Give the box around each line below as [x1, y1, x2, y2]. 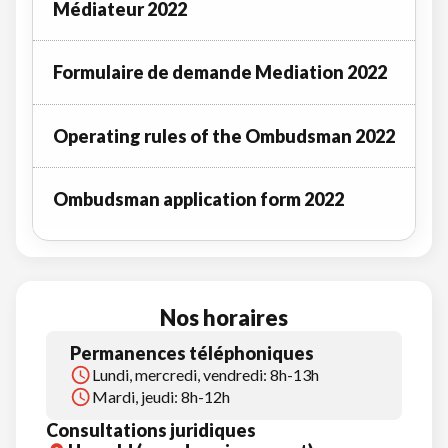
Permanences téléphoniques [70, 342, 314, 365]
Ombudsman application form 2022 [53, 188, 344, 211]
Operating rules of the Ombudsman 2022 [53, 124, 395, 147]
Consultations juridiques [46, 419, 256, 442]
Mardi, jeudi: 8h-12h [92, 387, 230, 407]
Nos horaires [160, 304, 288, 332]
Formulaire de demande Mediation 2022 [53, 61, 387, 84]
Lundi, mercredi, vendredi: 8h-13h [92, 365, 319, 385]
